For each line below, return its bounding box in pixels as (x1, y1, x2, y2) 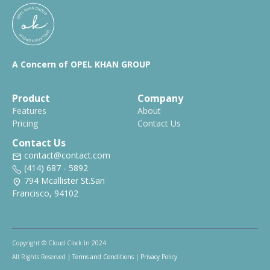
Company (137, 92, 183, 105)
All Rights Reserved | (12, 253, 72, 262)
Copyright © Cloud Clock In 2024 (12, 239, 106, 248)
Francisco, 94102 (12, 187, 78, 199)
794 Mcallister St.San (24, 175, 105, 187)
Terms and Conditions (72, 253, 134, 262)
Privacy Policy (140, 253, 177, 262)
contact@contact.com (24, 149, 110, 162)
